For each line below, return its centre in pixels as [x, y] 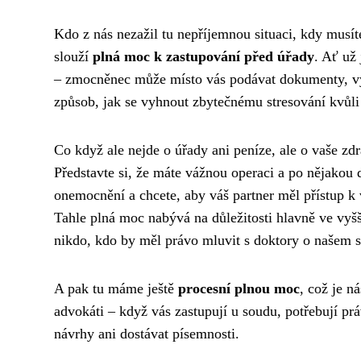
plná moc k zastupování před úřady [203, 56]
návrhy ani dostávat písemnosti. [147, 333]
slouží [73, 56]
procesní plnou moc [239, 288]
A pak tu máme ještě [116, 288]
